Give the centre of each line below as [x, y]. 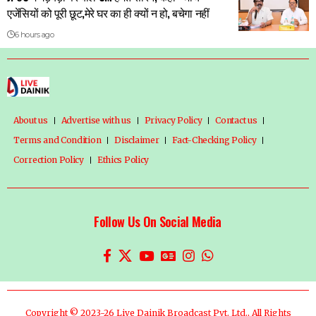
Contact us [236, 121]
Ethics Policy [123, 160]
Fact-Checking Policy [214, 140]
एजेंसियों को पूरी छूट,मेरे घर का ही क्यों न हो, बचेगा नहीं [108, 13]
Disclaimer [137, 140]
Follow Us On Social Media [158, 222]
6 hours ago [34, 35]
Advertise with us [96, 121]
